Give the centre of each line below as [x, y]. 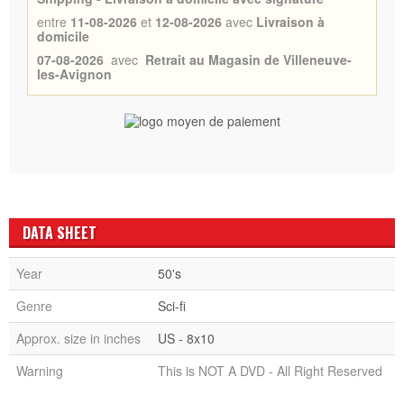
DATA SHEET [60, 232]
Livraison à [290, 21]
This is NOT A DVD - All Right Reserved [270, 370]
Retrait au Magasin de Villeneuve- [248, 59]
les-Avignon [74, 73]
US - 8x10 [186, 338]
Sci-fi [172, 305]
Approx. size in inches [78, 338]
